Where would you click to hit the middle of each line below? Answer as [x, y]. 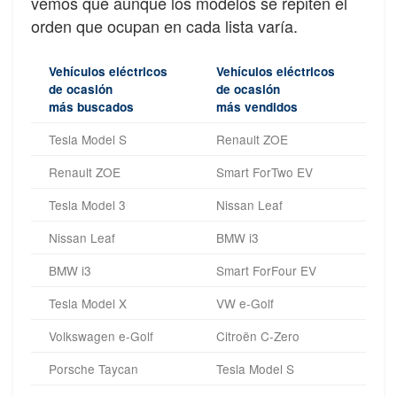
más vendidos [257, 107]
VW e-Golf [245, 304]
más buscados [91, 107]
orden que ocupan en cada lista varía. [164, 26]
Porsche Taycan [93, 369]
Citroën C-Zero [258, 336]
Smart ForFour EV [266, 271]
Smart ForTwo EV [265, 172]
